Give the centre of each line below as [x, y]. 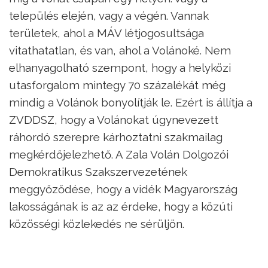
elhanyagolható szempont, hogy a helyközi [120, 67]
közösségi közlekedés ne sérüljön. [97, 223]
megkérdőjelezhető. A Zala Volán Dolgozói [119, 154]
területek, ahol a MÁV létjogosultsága [106, 33]
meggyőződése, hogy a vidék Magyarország [123, 189]
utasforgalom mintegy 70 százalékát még [117, 85]
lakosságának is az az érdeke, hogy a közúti [121, 206]
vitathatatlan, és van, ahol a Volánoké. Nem [120, 50]
